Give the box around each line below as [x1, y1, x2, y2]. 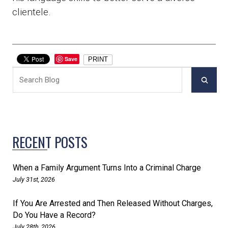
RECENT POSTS [12, 131, 88, 152]
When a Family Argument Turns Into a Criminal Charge [13, 162, 201, 173]
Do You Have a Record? [13, 210, 96, 220]
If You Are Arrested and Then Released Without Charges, [13, 198, 213, 208]
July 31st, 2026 [13, 175, 55, 183]
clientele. [12, 6, 51, 18]
